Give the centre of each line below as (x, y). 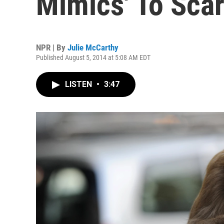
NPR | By (52, 47)
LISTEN (79, 84)
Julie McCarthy (93, 47)
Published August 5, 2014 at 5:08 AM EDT (93, 57)
